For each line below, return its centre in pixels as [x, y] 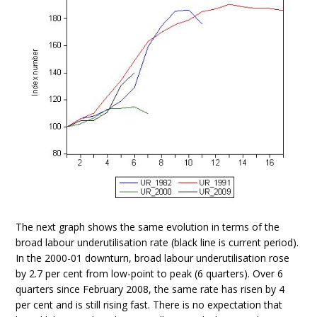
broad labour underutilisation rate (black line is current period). [157, 242]
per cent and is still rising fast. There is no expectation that [149, 304]
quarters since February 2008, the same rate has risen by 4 [150, 289]
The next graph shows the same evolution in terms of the [148, 226]
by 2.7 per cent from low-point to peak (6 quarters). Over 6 [150, 273]
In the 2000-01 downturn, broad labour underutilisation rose [153, 258]
